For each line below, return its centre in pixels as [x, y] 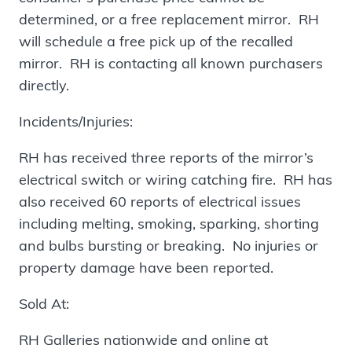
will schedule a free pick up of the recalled [156, 41]
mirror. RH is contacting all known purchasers [171, 63]
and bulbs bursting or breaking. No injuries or [169, 245]
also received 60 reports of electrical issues [160, 201]
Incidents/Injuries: [76, 121]
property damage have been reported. [146, 267]
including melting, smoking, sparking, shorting [169, 223]
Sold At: [44, 303]
